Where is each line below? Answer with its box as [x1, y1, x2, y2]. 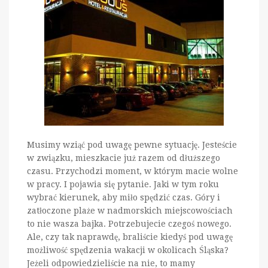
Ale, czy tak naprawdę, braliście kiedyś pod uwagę [27, 232, 233, 242]
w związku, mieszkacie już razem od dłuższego [27, 153, 220, 163]
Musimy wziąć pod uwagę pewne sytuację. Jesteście [27, 139, 237, 150]
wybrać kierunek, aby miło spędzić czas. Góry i [27, 192, 220, 202]
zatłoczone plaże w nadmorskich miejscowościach [27, 205, 233, 215]
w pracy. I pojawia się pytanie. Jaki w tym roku [27, 179, 219, 189]
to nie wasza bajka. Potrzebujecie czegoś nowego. [27, 218, 232, 229]
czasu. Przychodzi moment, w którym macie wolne [27, 166, 238, 176]
